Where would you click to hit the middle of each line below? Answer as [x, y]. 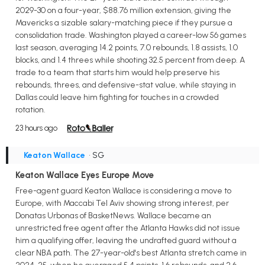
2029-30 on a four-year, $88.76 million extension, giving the [123, 10]
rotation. [30, 109]
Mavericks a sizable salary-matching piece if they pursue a [124, 22]
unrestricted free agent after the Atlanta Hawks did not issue [128, 228]
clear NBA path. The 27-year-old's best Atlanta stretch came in [131, 253]
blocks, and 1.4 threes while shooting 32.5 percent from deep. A [130, 60]
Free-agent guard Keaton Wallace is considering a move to [123, 190]
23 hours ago [36, 128]
